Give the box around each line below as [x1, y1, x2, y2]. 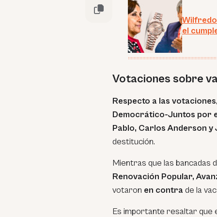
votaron [112, 185, 144, 195]
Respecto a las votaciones [112, 96, 216, 106]
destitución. [112, 137, 155, 147]
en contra [144, 185, 183, 195]
